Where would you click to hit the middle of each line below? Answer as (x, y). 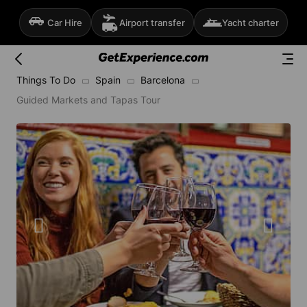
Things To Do (46, 80)
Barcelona (163, 80)
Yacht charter (250, 22)
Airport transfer (152, 22)
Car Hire (65, 22)
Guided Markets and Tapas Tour (88, 100)
